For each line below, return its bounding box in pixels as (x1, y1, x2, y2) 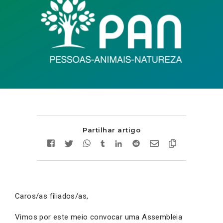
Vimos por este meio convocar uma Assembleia (15, 212, 183, 222)
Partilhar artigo (83, 125, 140, 134)
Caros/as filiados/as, (15, 191, 89, 201)
